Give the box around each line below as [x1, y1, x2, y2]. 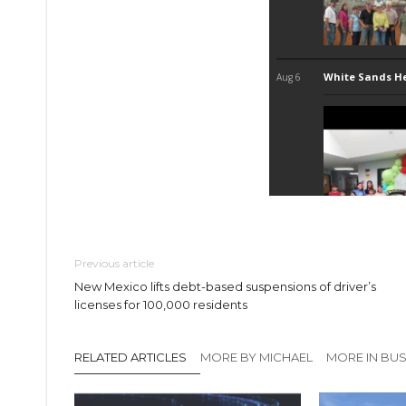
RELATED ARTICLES [74, 349, 187, 364]
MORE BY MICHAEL [200, 349, 313, 364]
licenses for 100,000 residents [74, 296, 247, 312]
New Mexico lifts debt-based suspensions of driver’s [74, 278, 376, 294]
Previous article [74, 256, 154, 270]
